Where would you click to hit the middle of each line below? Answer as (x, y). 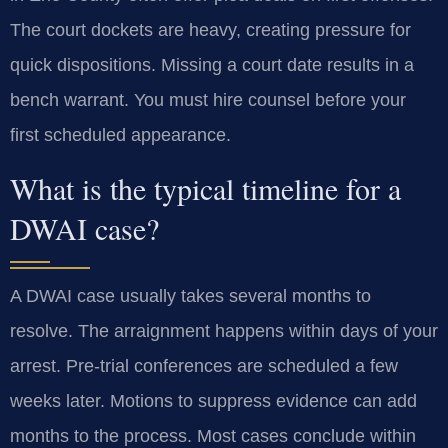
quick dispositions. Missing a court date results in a (212, 65)
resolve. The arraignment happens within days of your (224, 330)
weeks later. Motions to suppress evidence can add (213, 400)
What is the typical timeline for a (205, 187)
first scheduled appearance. (120, 135)
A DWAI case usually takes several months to (190, 295)
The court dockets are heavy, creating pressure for (210, 30)
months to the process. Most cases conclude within (213, 435)
